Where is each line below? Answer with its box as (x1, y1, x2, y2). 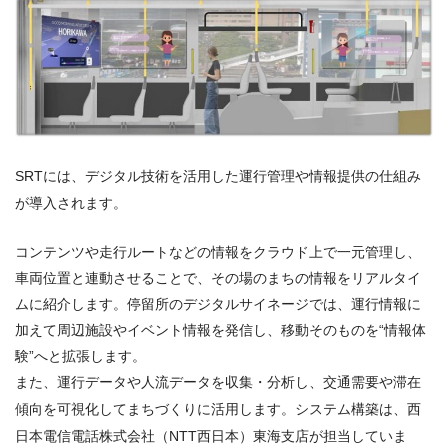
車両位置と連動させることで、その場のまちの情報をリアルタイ (15, 269, 421, 286)
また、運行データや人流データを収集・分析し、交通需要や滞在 (15, 373, 421, 390)
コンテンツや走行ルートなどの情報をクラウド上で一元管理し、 (15, 243, 421, 260)
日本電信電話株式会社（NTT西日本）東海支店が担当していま (15, 427, 407, 444)
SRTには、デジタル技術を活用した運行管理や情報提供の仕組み (15, 168, 421, 185)
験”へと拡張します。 (15, 347, 146, 364)
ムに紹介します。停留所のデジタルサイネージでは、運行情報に (15, 295, 421, 312)
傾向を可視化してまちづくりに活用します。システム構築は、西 (15, 400, 421, 417)
